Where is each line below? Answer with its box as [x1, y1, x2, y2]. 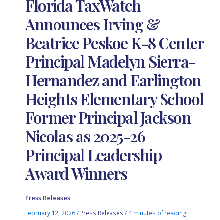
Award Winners [25, 163, 127, 184]
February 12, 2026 [25, 208, 77, 217]
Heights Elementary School [25, 88, 204, 110]
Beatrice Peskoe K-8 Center [25, 32, 204, 54]
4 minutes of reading [128, 208, 187, 217]
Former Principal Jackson [25, 107, 191, 128]
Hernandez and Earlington [25, 69, 201, 91]
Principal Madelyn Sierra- [25, 51, 195, 72]
